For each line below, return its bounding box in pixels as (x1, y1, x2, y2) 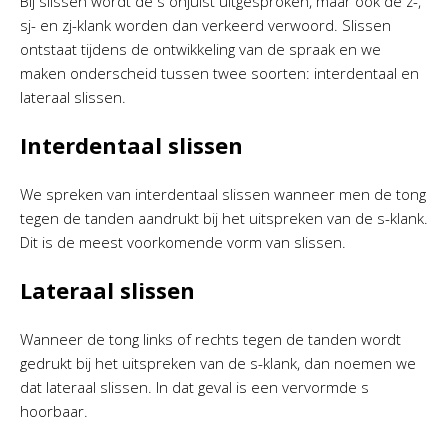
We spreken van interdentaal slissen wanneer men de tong (20, 184, 426, 204)
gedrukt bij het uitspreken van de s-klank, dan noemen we (20, 353, 416, 373)
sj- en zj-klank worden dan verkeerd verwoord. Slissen (20, 15, 391, 35)
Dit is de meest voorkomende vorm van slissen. (20, 232, 346, 252)
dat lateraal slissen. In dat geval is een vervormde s (20, 377, 369, 397)
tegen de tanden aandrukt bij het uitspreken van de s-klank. (20, 208, 428, 228)
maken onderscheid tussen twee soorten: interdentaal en (20, 63, 419, 83)
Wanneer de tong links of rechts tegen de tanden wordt (20, 329, 401, 349)
